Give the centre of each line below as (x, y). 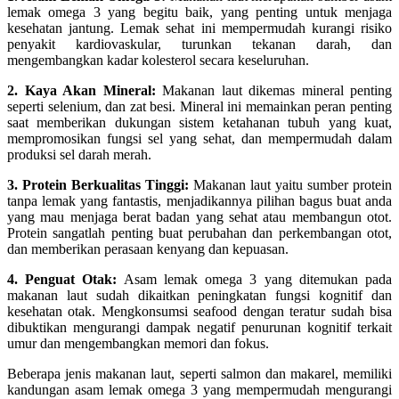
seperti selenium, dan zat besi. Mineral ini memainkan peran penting (199, 106)
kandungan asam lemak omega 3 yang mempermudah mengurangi (199, 389)
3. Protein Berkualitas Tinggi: (98, 184)
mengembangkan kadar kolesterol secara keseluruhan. (158, 60)
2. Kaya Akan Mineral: (81, 90)
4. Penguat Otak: (62, 279)
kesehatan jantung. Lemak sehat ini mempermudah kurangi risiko (199, 28)
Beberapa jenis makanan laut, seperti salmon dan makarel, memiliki (199, 373)
